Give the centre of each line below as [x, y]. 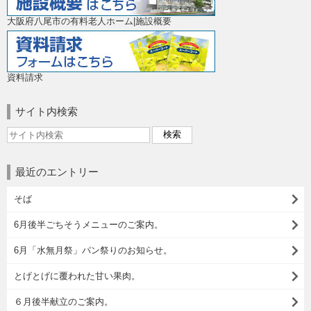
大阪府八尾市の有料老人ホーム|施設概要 [89, 21]
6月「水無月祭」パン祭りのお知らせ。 [93, 250]
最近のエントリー [57, 171]
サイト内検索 [47, 111]
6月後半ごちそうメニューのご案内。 [89, 224]
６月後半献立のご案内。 [64, 301]
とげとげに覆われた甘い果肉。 [77, 276]
